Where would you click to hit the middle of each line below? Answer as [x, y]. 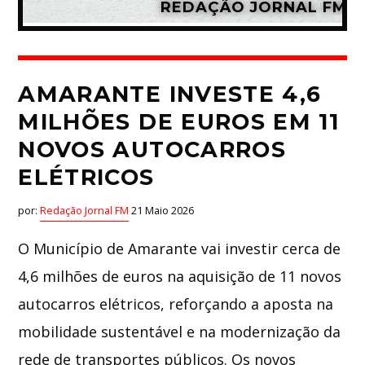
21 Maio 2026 [162, 211]
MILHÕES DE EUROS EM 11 [179, 121]
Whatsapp [193, 40]
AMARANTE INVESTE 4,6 [170, 94]
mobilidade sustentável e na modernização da [180, 332]
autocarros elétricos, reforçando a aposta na [176, 304]
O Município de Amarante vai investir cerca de [180, 249]
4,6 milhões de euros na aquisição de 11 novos [180, 277]
